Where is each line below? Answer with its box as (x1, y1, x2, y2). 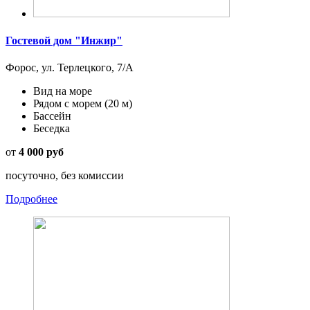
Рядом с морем (33, 98, 104, 110)
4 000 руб (19, 146, 64, 158)
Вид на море (33, 85, 92, 98)
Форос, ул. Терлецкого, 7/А (6, 62, 134, 74)
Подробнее (6, 193, 57, 206)
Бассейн (33, 110, 71, 122)
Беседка (33, 122, 70, 135)
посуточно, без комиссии (6, 170, 124, 182)
